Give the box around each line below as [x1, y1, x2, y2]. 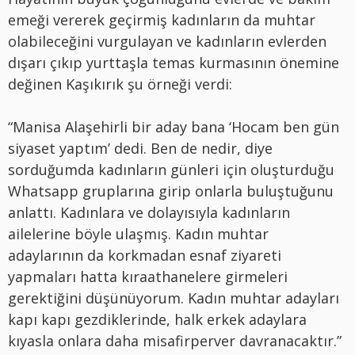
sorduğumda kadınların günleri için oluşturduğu [8, 160, 334, 180]
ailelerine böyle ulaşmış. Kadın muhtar [8, 224, 269, 244]
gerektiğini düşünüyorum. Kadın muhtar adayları [8, 288, 339, 308]
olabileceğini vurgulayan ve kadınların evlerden [8, 32, 326, 52]
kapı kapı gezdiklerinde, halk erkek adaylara [8, 310, 307, 330]
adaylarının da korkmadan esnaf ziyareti [8, 246, 281, 265]
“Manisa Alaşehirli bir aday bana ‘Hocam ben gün [8, 117, 339, 137]
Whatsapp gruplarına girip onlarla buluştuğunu [8, 181, 334, 201]
